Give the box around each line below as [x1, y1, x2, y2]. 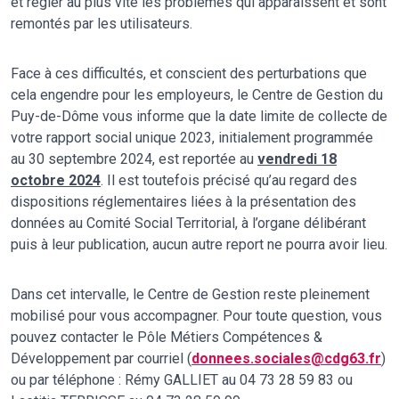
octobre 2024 [11, 171, 101, 189]
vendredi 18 [257, 150, 337, 167]
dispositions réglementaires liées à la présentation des [11, 192, 356, 210]
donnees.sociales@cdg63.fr [191, 349, 381, 367]
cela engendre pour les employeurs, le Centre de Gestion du [11, 85, 383, 103]
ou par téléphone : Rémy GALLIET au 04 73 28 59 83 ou [11, 370, 353, 388]
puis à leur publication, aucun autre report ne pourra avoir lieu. [11, 235, 387, 253]
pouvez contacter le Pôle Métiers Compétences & [11, 328, 322, 346]
